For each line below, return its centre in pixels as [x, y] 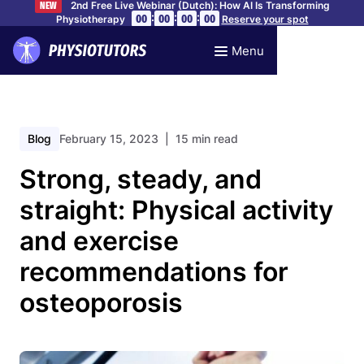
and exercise [99, 241]
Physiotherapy [91, 19]
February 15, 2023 [109, 139]
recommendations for [154, 272]
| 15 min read [198, 139]
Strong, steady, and [141, 179]
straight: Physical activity [176, 210]
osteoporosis [101, 303]
